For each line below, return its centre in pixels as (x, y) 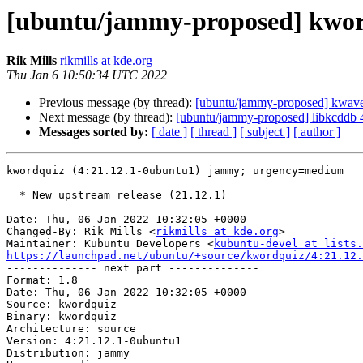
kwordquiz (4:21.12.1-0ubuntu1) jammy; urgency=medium (175, 171)
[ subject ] (265, 132)
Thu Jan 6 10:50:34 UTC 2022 (87, 75)
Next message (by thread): (107, 117)
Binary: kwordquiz (62, 317)
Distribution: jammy (68, 353)
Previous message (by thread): (117, 103)
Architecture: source (71, 329)
